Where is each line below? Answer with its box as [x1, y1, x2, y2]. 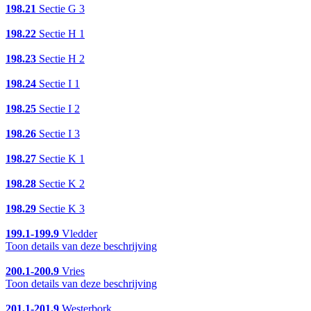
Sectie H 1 [36, 28, 85, 40]
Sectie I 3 [36, 128, 80, 140]
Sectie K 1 [36, 153, 85, 165]
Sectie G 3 [36, 3, 85, 15]
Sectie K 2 [36, 178, 85, 190]
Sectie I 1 [36, 78, 80, 90]
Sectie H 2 [36, 53, 85, 65]
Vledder [59, 228, 97, 240]
